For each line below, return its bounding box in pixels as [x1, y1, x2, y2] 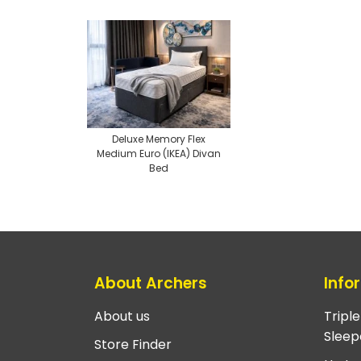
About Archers [94, 272, 207, 294]
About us [94, 307, 150, 326]
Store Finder [94, 335, 172, 355]
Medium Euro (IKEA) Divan [97, 147, 221, 161]
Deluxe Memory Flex [112, 132, 205, 147]
